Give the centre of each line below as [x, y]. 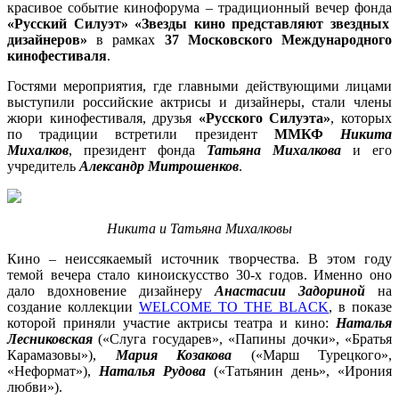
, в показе [360, 306]
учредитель [43, 166]
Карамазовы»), [61, 354]
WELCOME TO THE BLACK [234, 306]
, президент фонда [138, 150]
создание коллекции [73, 306]
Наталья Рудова [156, 370]
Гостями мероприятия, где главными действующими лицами [199, 85]
